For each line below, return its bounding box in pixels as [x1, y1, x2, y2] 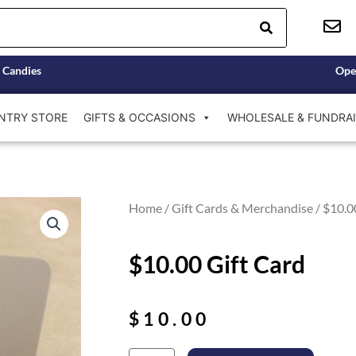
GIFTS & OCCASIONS [83, 110, 195, 124]
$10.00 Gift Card [129, 249, 305, 278]
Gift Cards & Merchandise [172, 199, 313, 215]
